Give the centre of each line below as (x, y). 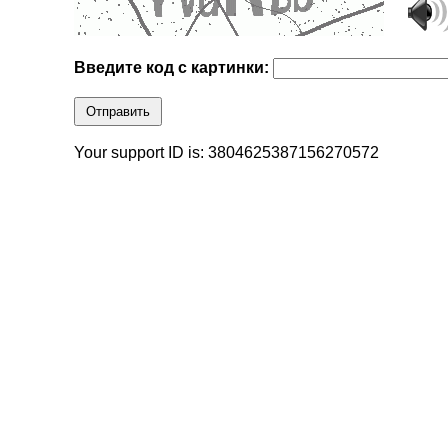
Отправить (118, 112)
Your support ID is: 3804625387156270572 (227, 153)
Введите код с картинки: (174, 68)
